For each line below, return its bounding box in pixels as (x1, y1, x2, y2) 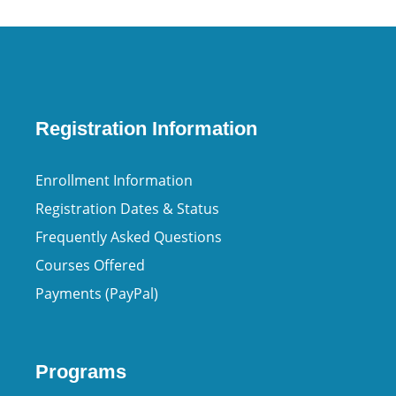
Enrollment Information (35, 171, 193, 191)
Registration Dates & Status (35, 199, 219, 219)
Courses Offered (35, 255, 145, 276)
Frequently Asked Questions (35, 227, 222, 247)
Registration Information (35, 118, 257, 141)
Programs (35, 361, 126, 384)
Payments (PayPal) (35, 284, 158, 304)
